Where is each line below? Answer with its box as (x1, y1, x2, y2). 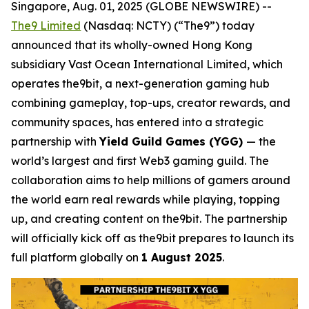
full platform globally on (11, 250, 142, 264)
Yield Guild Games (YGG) (99, 134, 247, 148)
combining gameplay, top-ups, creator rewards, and (11, 96, 291, 110)
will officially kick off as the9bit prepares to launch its (11, 231, 295, 245)
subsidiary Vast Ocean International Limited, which (11, 57, 283, 71)
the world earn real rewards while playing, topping (11, 192, 281, 206)
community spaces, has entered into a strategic (11, 115, 264, 129)
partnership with (11, 134, 100, 148)
